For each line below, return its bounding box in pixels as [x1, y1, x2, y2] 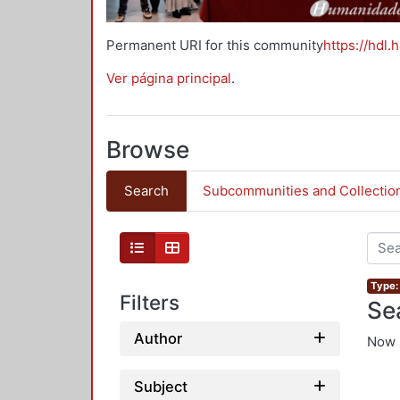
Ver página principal [106, 69, 231, 87]
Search [123, 182, 169, 200]
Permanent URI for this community [106, 36, 323, 54]
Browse [106, 136, 189, 164]
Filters [120, 290, 179, 315]
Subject [134, 377, 187, 396]
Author [134, 329, 182, 347]
